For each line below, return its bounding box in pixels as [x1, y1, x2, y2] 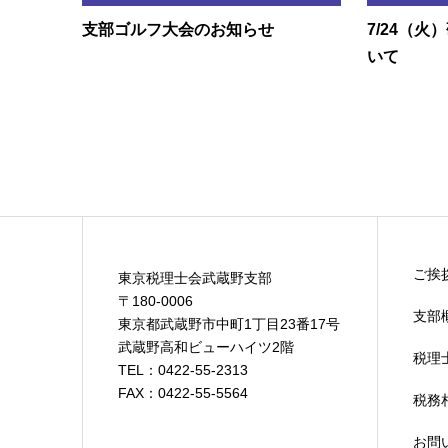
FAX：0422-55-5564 [117, 385, 248, 402]
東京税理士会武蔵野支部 [117, 270, 272, 287]
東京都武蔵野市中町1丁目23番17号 [117, 316, 340, 333]
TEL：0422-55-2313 [117, 362, 248, 379]
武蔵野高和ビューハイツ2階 [117, 339, 294, 356]
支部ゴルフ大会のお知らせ [82, 21, 274, 39]
